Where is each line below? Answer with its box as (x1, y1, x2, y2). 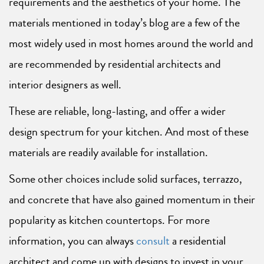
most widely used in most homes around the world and (9, 35, 253, 52)
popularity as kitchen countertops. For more (9, 212, 210, 229)
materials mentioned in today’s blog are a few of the (9, 14, 240, 32)
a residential (170, 232, 226, 250)
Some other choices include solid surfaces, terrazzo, (9, 170, 242, 188)
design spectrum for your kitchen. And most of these (9, 123, 249, 141)
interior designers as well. (9, 76, 121, 94)
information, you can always (9, 232, 136, 250)
